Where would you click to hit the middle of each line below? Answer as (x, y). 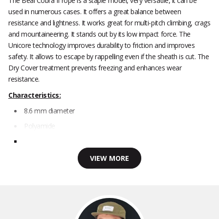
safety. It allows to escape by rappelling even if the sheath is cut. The (109, 57)
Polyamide (41, 126)
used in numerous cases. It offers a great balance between (95, 12)
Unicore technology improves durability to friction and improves (102, 45)
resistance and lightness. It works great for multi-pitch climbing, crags (109, 23)
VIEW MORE (109, 158)
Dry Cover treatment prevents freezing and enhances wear (95, 68)
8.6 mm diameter (50, 111)
